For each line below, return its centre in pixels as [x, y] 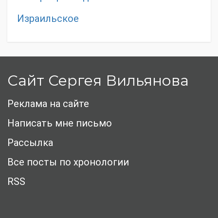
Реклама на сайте [48, 104]
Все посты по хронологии [68, 162]
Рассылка [30, 143]
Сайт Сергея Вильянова [98, 81]
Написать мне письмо [60, 123]
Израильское [48, 19]
